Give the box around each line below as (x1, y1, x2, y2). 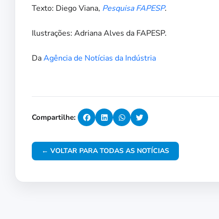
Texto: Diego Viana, (32, 3, 102, 14)
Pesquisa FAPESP (102, 3, 165, 14)
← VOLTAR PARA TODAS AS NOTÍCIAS (42, 146, 169, 156)
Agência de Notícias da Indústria (44, 53, 156, 64)
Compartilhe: (32, 112, 76, 123)
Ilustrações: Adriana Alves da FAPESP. (32, 28, 167, 39)
